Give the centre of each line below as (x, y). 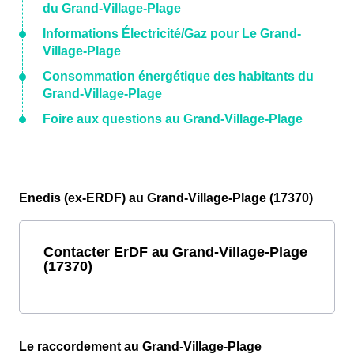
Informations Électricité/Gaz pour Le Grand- (172, 34)
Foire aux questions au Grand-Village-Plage (173, 119)
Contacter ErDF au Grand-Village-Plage (175, 252)
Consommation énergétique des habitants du (178, 77)
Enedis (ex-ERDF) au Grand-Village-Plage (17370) (166, 198)
